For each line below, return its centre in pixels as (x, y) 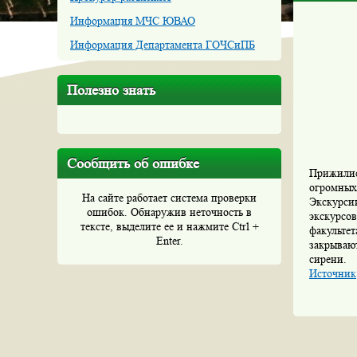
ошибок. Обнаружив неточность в (169, 212)
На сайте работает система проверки (169, 198)
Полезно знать (111, 90)
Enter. (169, 241)
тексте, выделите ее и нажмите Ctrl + (169, 226)
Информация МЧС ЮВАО (133, 21)
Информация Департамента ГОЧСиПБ (163, 45)
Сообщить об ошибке (133, 163)
